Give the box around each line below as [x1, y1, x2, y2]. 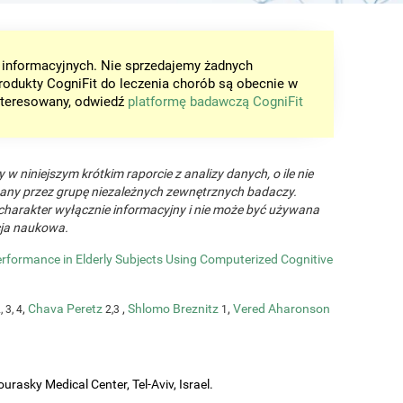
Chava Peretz [28, 300, 103, 316]
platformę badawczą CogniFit [128, 94, 304, 111]
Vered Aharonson [233, 300, 330, 316]
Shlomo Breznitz [128, 300, 219, 316]
